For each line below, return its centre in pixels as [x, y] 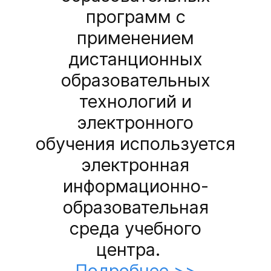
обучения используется [135, 144]
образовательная [135, 207]
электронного [135, 123]
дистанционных [135, 59]
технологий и [135, 102]
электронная [135, 165]
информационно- [135, 186]
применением [135, 38]
